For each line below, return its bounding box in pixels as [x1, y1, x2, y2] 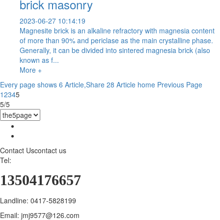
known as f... [20, 55, 59, 65]
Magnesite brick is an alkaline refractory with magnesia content [20, 25, 215, 35]
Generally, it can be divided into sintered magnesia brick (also [20, 45, 210, 55]
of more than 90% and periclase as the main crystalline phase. [20, 35, 213, 45]
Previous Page [157, 79, 202, 89]
